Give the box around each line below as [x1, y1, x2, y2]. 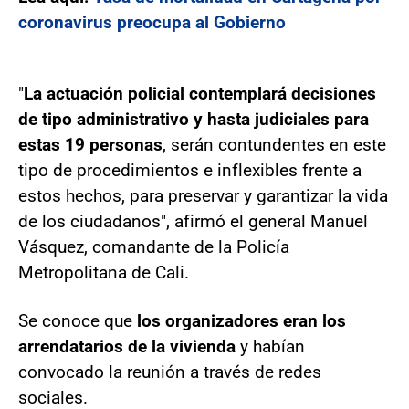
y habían [240, 336, 305, 358]
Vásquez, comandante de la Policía [18, 236, 289, 258]
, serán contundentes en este [163, 134, 386, 156]
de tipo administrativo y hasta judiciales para [18, 109, 369, 131]
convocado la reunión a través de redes [18, 362, 321, 383]
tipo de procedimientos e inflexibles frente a [18, 160, 362, 182]
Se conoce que [18, 310, 137, 332]
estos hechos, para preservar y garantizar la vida [18, 185, 388, 207]
